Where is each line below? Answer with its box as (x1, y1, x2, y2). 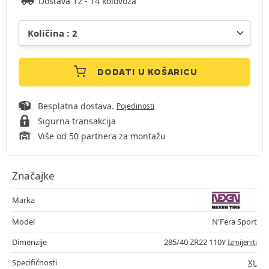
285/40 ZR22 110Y (164, 237, 228, 248)
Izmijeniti (228, 238, 257, 247)
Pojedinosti (116, 101, 154, 112)
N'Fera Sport (212, 216, 257, 228)
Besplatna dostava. (38, 100, 116, 112)
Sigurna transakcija (38, 115, 116, 127)
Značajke (12, 169, 55, 183)
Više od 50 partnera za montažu (38, 130, 166, 142)
